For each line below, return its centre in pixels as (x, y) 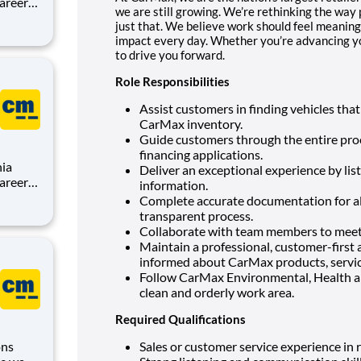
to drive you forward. (170, 54)
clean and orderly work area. (217, 292)
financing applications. (201, 154)
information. (174, 185)
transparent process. (196, 215)
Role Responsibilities (172, 81)
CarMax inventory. (191, 123)
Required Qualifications (180, 319)
